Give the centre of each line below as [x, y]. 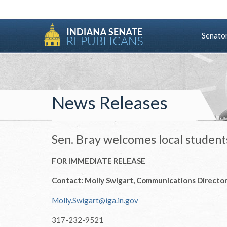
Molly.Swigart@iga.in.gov [95, 200]
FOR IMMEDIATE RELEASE [99, 161]
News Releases [110, 102]
